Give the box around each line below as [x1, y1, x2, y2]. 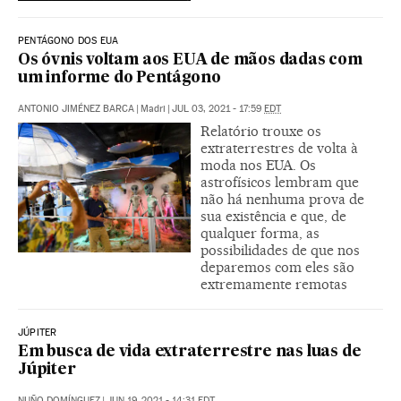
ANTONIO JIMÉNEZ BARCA [18, 103, 134, 115]
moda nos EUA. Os [200, 157, 316, 175]
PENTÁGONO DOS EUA [18, 35, 119, 47]
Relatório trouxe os [200, 123, 321, 141]
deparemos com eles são [200, 259, 354, 277]
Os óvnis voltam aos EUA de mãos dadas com [18, 53, 363, 69]
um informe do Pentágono [18, 71, 221, 87]
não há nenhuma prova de [200, 191, 364, 209]
